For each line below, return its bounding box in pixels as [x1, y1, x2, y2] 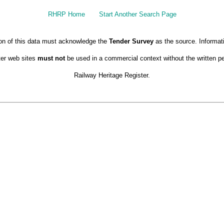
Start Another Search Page [98, 10, 176, 18]
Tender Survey [108, 37, 153, 45]
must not [37, 54, 65, 62]
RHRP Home [47, 10, 85, 18]
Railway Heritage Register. [74, 71, 150, 79]
